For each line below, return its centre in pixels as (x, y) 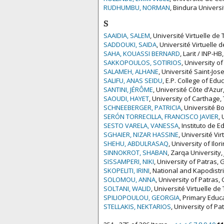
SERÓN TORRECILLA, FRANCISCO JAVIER (161, 116)
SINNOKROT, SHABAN (135, 152)
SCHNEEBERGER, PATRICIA (142, 107)
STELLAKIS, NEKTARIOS (137, 206)
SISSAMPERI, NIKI (129, 161)
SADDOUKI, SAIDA (130, 44)
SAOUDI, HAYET (126, 98)
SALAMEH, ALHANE (131, 71)
